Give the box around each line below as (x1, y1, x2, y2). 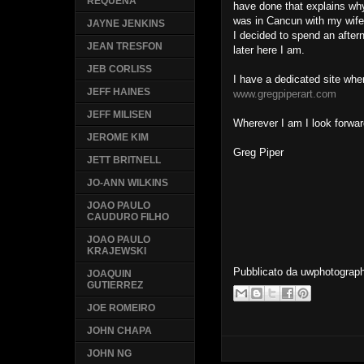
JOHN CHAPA (87, 325, 153, 337)
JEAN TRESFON (87, 41, 163, 53)
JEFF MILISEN (87, 109, 153, 121)
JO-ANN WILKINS (87, 177, 169, 189)
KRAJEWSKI (87, 245, 147, 258)
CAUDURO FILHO (87, 211, 170, 223)
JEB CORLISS (87, 63, 153, 76)
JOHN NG (87, 348, 132, 360)
